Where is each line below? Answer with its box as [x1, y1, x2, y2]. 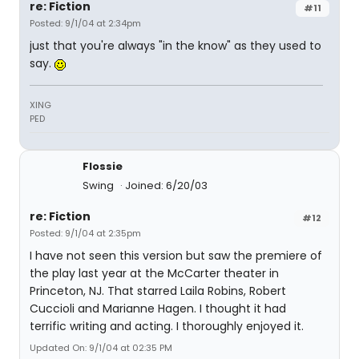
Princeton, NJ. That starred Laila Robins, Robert [30, 283, 286, 300]
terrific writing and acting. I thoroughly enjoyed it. [30, 318, 304, 335]
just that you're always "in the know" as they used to [30, 38, 321, 54]
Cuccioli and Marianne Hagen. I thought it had [30, 301, 286, 317]
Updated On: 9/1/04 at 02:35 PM [30, 341, 172, 355]
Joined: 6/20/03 [125, 178, 208, 194]
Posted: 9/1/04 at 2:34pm [30, 17, 141, 30]
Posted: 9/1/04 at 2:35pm [30, 227, 141, 240]
